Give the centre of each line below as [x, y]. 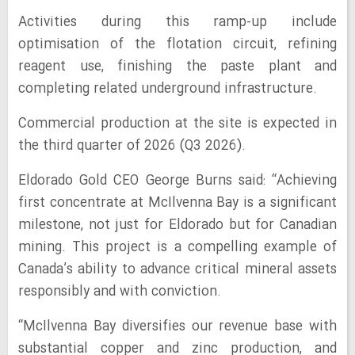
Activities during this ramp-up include [177, 23]
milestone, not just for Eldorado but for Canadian [177, 225]
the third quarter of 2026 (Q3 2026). [132, 146]
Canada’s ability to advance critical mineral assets [177, 270]
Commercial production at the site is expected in [177, 124]
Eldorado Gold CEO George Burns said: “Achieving [177, 181]
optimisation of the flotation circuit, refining [177, 45]
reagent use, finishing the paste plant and [177, 67]
